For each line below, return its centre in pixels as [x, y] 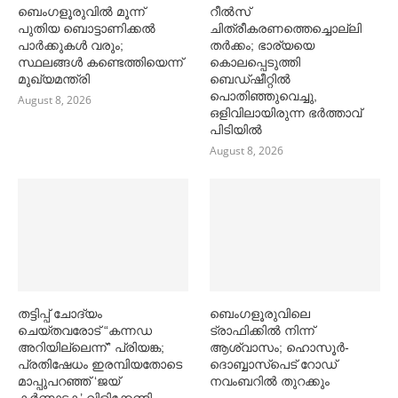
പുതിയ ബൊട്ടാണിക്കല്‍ [87, 28]
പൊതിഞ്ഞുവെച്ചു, [264, 96]
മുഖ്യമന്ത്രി [54, 79]
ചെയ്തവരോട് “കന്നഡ [85, 331]
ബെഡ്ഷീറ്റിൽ [251, 79]
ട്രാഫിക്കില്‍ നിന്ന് [263, 331]
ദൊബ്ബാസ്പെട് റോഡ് [274, 365]
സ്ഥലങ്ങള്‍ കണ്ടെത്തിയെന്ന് [100, 62]
